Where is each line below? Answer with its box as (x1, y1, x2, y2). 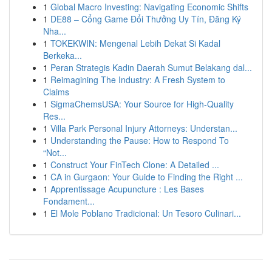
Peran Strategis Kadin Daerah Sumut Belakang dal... (50, 61, 252, 73)
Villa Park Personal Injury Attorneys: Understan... (50, 122, 237, 134)
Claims (43, 86, 69, 98)
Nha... (43, 25, 66, 37)
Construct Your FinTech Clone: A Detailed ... (50, 158, 219, 171)
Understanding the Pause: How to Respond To (50, 134, 229, 146)
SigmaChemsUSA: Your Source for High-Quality (50, 98, 234, 110)
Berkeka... (43, 49, 82, 61)
